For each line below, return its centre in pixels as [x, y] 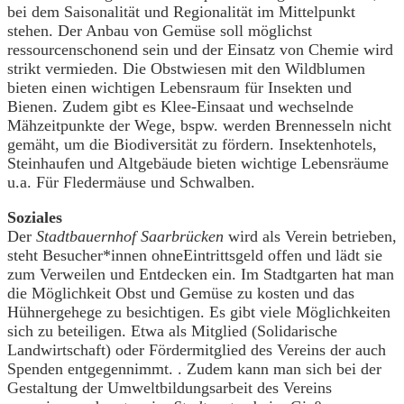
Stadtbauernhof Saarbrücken [132, 237]
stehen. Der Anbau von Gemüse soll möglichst [160, 31]
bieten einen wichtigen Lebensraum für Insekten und [179, 88]
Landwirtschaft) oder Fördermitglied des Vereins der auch [197, 350]
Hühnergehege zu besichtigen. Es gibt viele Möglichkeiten [199, 312]
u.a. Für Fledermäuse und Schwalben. [131, 183]
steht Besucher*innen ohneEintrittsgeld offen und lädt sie [195, 256]
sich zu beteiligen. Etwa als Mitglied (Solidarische [172, 331]
